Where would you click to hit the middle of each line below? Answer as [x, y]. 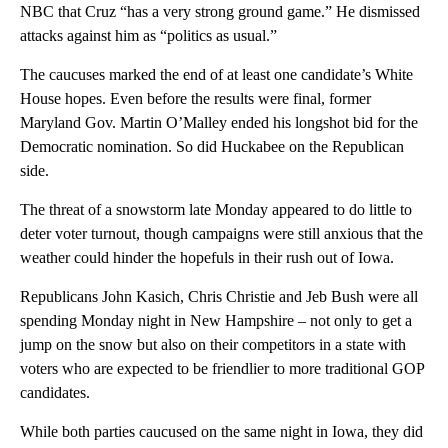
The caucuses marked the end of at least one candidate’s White [216, 75]
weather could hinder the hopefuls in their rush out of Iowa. [207, 258]
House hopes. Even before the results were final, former [195, 99]
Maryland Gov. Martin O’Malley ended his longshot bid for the [219, 123]
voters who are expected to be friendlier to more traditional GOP [222, 369]
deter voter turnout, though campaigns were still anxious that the [221, 234]
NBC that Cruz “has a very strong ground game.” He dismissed [220, 12]
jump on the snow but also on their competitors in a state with [213, 345]
